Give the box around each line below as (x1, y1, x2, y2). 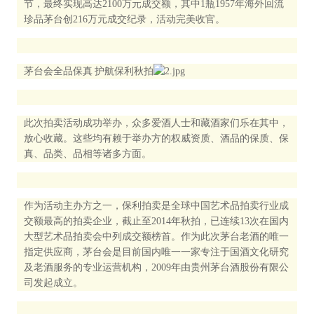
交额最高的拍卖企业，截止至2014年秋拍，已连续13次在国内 (24, 215, 289, 226)
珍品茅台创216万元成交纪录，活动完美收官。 (24, 13, 225, 25)
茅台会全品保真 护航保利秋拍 (24, 65, 153, 76)
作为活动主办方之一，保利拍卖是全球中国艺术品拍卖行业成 (24, 200, 289, 211)
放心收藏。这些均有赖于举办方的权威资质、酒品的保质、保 (24, 132, 289, 144)
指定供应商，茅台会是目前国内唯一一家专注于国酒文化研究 (24, 246, 289, 257)
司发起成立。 (24, 277, 83, 288)
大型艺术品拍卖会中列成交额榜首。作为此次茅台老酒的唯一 (24, 231, 289, 242)
